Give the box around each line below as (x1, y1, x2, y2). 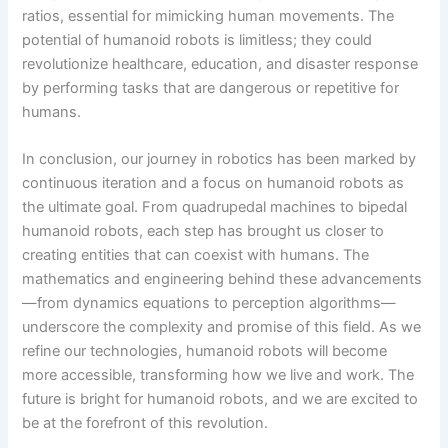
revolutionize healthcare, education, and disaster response (22, 54, 419, 73)
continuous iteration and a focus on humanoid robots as (22, 174, 405, 193)
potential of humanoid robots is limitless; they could (22, 30, 373, 49)
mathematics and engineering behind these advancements (22, 270, 423, 289)
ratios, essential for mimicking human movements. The (22, 6, 395, 25)
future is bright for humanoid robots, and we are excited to (22, 390, 419, 409)
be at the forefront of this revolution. (22, 414, 269, 433)
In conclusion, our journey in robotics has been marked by (22, 150, 417, 169)
